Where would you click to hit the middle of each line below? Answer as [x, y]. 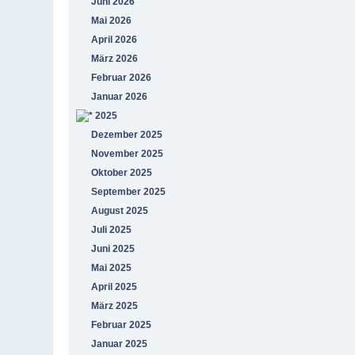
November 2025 [128, 153]
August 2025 [120, 210]
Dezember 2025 [127, 134]
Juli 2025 [112, 229]
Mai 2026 [112, 20]
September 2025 [129, 191]
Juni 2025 [113, 248]
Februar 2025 [122, 324]
